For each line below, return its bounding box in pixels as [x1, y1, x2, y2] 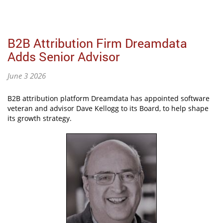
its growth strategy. [7, 113, 72, 123]
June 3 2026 [7, 71, 46, 81]
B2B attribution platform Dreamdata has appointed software [7, 94, 210, 104]
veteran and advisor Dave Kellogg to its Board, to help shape [7, 104, 209, 113]
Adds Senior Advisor [7, 48, 120, 65]
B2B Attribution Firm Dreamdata [7, 35, 187, 52]
